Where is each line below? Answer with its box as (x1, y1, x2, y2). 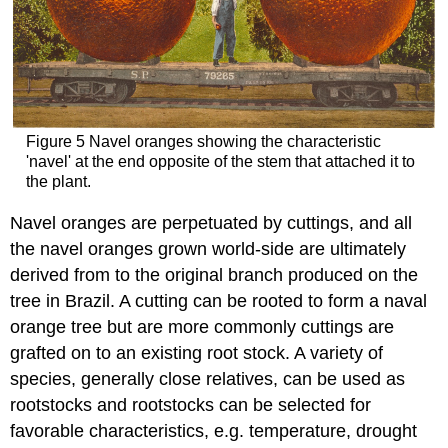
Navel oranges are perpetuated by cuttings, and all (10, 213, 413, 233)
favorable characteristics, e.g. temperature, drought (10, 421, 418, 441)
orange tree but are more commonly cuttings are (10, 317, 395, 337)
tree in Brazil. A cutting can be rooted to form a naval (10, 291, 428, 311)
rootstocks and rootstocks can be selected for (10, 395, 372, 415)
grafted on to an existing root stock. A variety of (10, 343, 384, 363)
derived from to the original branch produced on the (10, 265, 419, 285)
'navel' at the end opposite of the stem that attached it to (25, 153, 415, 171)
